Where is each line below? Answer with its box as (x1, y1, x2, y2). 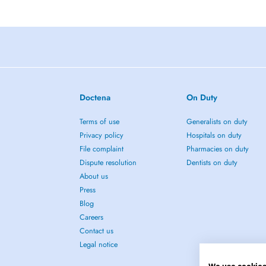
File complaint (80, 144, 124, 154)
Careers (80, 212, 104, 223)
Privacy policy (80, 130, 124, 141)
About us (80, 171, 109, 182)
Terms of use (80, 116, 120, 127)
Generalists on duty (186, 116, 248, 127)
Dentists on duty (186, 157, 237, 168)
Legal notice (80, 239, 118, 250)
